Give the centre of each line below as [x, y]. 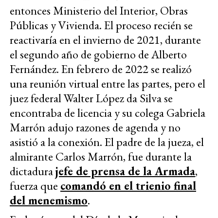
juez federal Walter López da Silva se [91, 98]
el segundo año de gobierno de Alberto [98, 54]
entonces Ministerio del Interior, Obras [99, 10]
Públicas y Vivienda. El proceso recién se [101, 25]
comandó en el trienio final [128, 185]
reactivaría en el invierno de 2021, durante [105, 39]
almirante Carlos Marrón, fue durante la [101, 156]
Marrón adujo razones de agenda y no [95, 127]
